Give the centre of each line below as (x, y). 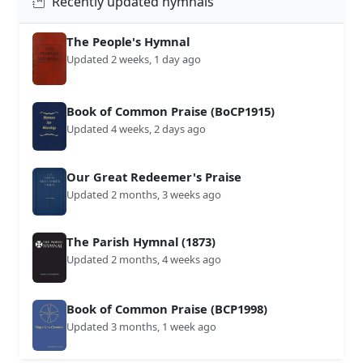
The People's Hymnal (128, 41)
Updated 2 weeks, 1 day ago (134, 59)
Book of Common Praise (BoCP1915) (171, 111)
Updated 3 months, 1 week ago (141, 326)
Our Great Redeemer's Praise (154, 177)
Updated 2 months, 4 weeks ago (144, 259)
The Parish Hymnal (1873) (141, 241)
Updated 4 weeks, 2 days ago (136, 128)
